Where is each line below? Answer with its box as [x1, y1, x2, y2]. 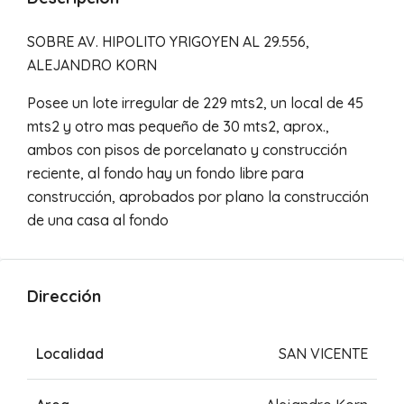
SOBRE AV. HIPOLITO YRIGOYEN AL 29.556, [27, 32, 309, 50]
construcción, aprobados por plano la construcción [27, 188, 369, 206]
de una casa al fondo [27, 211, 169, 229]
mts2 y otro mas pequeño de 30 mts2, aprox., [27, 117, 329, 135]
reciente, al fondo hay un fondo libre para [27, 164, 304, 182]
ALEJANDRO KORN [27, 56, 157, 74]
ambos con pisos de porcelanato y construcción [27, 141, 347, 159]
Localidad [36, 344, 104, 363]
